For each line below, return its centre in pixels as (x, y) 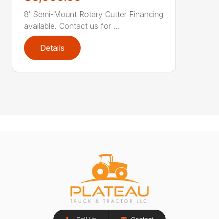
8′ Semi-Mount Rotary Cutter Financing (94, 14)
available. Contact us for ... (72, 26)
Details (52, 48)
